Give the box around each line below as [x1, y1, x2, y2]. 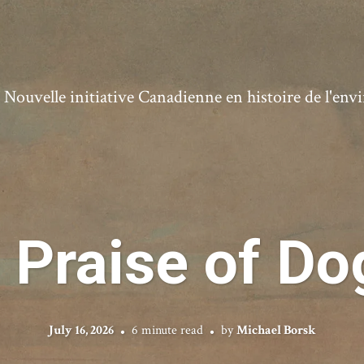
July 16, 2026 [48, 322, 114, 339]
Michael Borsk [236, 322, 316, 339]
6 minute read [131, 322, 203, 339]
